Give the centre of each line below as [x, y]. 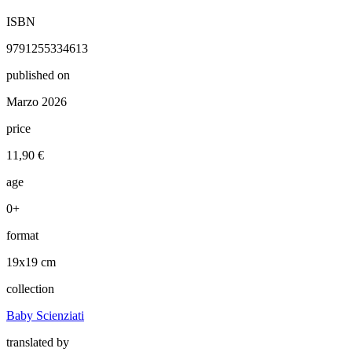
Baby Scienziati [45, 315]
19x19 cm [31, 262]
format [22, 235]
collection [30, 288]
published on [38, 75]
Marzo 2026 [37, 101]
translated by [38, 342]
